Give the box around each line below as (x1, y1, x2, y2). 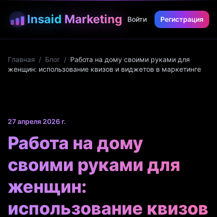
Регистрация (160, 15, 203, 23)
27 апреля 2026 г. (8, 117, 66, 125)
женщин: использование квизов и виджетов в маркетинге (8, 65, 201, 73)
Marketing (64, 12, 122, 26)
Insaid (27, 12, 62, 26)
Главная (8, 55, 35, 63)
